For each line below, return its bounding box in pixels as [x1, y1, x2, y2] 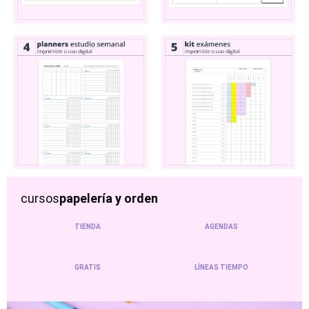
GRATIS [74, 263, 101, 271]
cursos [21, 190, 59, 206]
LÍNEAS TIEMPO [195, 263, 248, 271]
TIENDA [74, 222, 101, 230]
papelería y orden [59, 190, 158, 206]
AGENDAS [205, 222, 238, 230]
